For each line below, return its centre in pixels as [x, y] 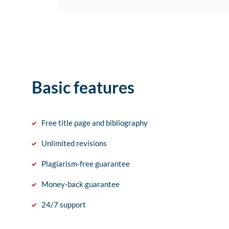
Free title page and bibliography [95, 123]
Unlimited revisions [74, 143]
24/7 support [64, 204]
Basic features [83, 87]
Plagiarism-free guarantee [86, 164]
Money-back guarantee [81, 184]
